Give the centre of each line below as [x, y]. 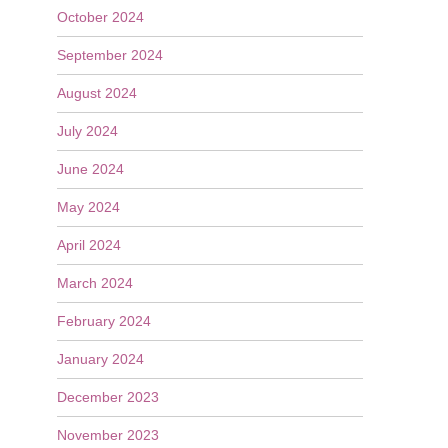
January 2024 [100, 359]
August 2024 [96, 93]
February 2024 [103, 321]
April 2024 [88, 245]
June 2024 [90, 169]
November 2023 [107, 435]
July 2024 [87, 131]
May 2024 [88, 207]
